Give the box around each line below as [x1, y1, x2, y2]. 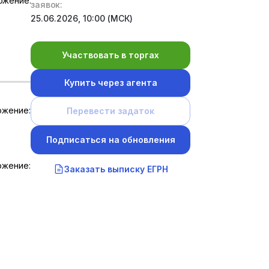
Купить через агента [64, 77, 157, 88]
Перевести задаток [67, 106, 155, 116]
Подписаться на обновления [46, 134, 175, 145]
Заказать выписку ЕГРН [64, 163, 169, 174]
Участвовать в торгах [62, 50, 160, 61]
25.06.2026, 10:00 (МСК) [31, 13, 133, 24]
